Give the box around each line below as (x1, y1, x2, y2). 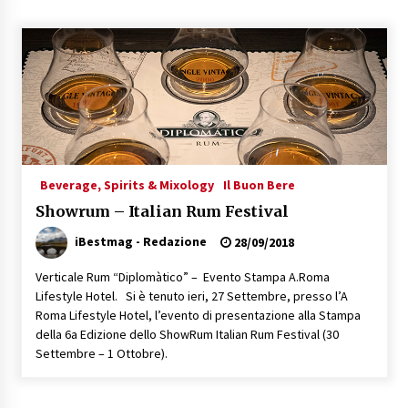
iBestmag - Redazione (74, 232, 207, 250)
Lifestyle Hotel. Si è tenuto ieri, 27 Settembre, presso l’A (35, 287, 348, 304)
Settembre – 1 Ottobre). (35, 344, 168, 362)
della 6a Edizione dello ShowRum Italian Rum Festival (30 (35, 325, 339, 342)
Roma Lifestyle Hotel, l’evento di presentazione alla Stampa (35, 306, 361, 323)
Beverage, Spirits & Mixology (39, 176, 214, 193)
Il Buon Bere (222, 176, 295, 193)
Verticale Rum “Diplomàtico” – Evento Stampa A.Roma (35, 268, 330, 285)
